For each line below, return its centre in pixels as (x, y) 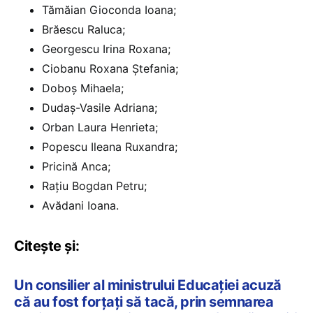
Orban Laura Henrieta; (100, 127)
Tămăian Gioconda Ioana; (109, 9)
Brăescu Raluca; (83, 29)
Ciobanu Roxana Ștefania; (110, 68)
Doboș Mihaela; (83, 88)
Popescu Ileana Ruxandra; (110, 146)
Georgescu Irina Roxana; (106, 49)
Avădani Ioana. (80, 205)
